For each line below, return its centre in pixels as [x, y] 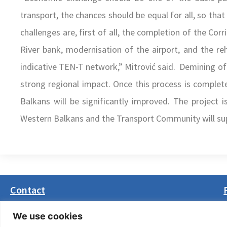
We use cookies [48, 216]
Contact [28, 190]
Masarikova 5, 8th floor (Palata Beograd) [94, 212]
